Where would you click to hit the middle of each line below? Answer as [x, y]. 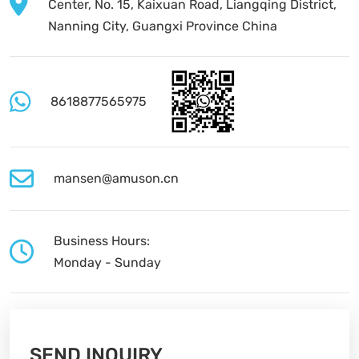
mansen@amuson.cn [116, 179]
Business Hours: [102, 240]
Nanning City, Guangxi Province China [163, 26]
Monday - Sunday [107, 262]
